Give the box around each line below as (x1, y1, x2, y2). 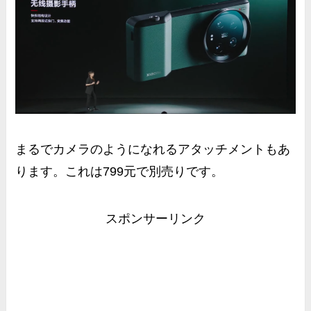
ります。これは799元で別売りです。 (15, 165, 224, 179)
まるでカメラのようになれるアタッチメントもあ (15, 142, 291, 157)
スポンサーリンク (106, 212, 205, 226)
